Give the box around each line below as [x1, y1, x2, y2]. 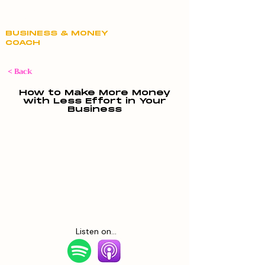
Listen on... [76, 226, 117, 237]
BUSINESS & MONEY [5, 29, 108, 38]
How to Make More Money [19, 88, 170, 98]
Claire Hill [5, 5, 77, 25]
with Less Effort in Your [23, 96, 166, 106]
